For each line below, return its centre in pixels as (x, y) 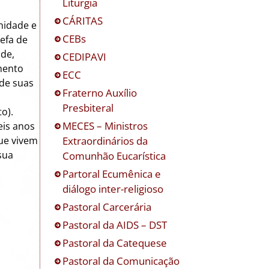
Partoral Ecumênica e (112, 174)
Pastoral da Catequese (115, 243)
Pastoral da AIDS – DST (115, 225)
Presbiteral (88, 107)
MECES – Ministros (105, 125)
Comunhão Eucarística (114, 156)
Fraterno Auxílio (100, 92)
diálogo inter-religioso (113, 189)
